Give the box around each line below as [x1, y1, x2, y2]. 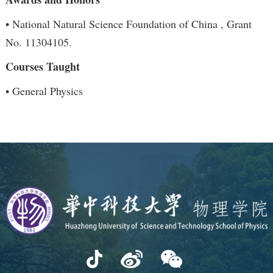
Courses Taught [5, 58, 80, 75]
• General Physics [5, 83, 83, 99]
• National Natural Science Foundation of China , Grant [5, 16, 252, 32]
